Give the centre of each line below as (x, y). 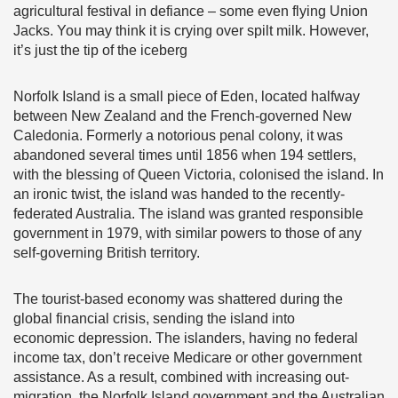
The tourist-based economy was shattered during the (178, 299)
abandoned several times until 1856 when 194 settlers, (185, 155)
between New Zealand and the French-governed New (183, 116)
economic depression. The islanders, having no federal (186, 338)
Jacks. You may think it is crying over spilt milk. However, (191, 31)
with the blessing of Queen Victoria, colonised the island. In (199, 175)
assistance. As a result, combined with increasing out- (181, 377)
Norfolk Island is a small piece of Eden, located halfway (187, 96)
